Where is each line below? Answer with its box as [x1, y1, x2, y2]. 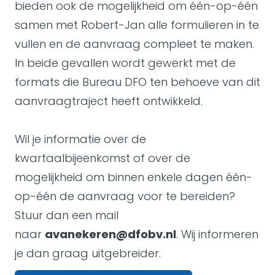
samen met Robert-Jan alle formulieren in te [15, 17, 259, 33]
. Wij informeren [176, 227, 258, 242]
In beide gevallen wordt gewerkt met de [15, 55, 236, 71]
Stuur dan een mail [15, 207, 118, 223]
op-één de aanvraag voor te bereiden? [15, 188, 235, 204]
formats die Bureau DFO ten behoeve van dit [15, 74, 260, 90]
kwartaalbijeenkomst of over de [15, 150, 190, 166]
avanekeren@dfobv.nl [45, 227, 176, 242]
